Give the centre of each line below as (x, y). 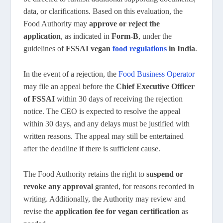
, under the (155, 36)
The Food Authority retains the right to (85, 174)
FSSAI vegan (89, 49)
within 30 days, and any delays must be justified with (107, 123)
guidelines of (45, 49)
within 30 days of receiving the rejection (119, 99)
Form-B (125, 36)
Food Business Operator (157, 74)
